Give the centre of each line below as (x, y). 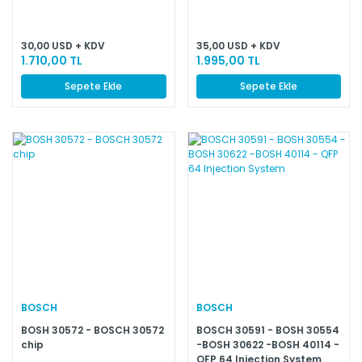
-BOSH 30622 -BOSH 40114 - (267, 345)
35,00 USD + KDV (238, 45)
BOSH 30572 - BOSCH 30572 (93, 330)
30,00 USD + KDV (63, 45)
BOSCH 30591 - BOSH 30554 (267, 330)
